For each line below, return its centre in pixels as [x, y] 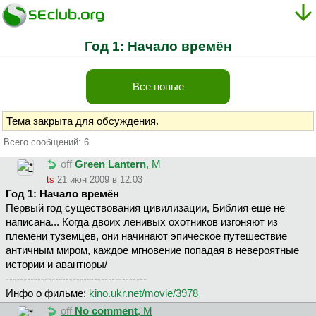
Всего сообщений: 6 [46, 142]
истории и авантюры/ [56, 265]
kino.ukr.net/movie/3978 [144, 294]
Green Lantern [110, 165]
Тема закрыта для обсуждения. [83, 121]
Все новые [158, 86]
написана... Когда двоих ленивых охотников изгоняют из [142, 223]
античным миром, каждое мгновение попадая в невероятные [152, 251]
